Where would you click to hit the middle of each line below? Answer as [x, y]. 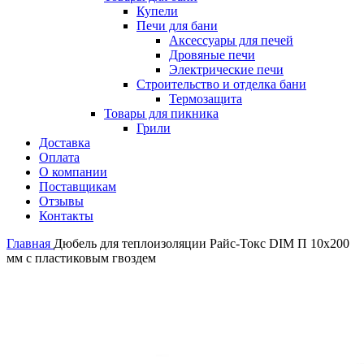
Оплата [59, 157]
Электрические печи [226, 69]
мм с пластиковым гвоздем [81, 258]
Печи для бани [177, 25]
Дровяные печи [212, 54]
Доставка [65, 142]
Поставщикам [78, 186]
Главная [30, 243]
